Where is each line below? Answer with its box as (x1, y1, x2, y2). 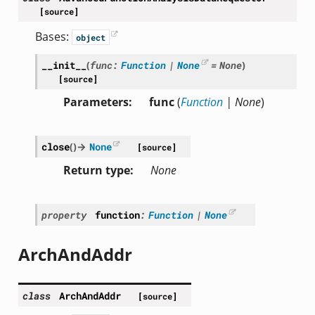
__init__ (41, 58, 86, 72)
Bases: (34, 29, 72, 45)
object (75, 32, 105, 44)
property (41, 208, 86, 222)
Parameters (63, 94, 129, 110)
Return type (63, 162, 130, 179)
